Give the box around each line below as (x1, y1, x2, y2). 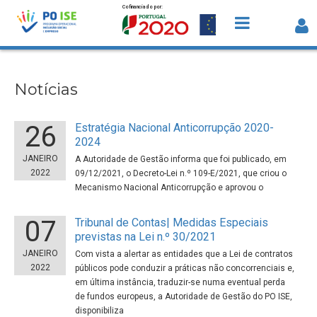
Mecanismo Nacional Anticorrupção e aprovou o (75, 183, 264, 192)
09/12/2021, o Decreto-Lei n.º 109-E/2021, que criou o (75, 168, 287, 178)
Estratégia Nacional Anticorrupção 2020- (75, 121, 275, 134)
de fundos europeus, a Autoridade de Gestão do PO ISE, (75, 292, 293, 301)
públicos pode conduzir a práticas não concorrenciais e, (75, 263, 295, 273)
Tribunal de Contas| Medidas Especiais (75, 216, 269, 229)
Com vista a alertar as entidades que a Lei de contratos (75, 249, 294, 259)
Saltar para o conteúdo (14, 8, 116, 20)
